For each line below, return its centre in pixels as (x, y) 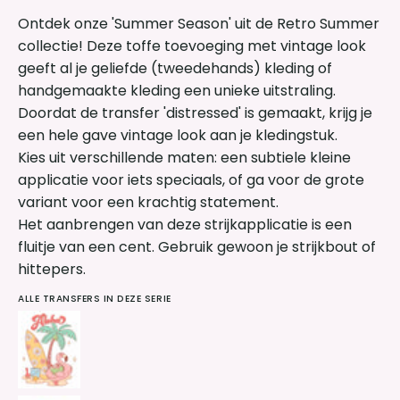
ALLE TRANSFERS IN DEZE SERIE (95, 298)
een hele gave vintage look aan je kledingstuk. (178, 135)
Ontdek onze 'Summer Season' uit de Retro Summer (199, 23)
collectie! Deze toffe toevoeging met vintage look (192, 46)
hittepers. (54, 269)
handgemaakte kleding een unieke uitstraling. (177, 90)
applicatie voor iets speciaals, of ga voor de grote (191, 179)
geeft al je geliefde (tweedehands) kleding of (175, 68)
